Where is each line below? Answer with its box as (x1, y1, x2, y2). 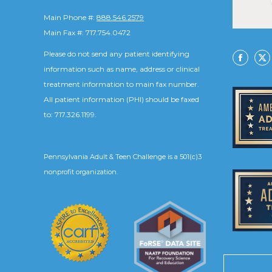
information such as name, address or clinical (44, 64, 200, 73)
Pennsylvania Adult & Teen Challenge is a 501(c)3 (44, 152, 202, 161)
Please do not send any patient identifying (44, 49, 189, 58)
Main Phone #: (44, 13, 97, 22)
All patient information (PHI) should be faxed (44, 95, 199, 104)
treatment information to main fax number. (44, 80, 199, 89)
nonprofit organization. (44, 168, 118, 176)
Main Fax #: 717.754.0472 (44, 28, 131, 37)
